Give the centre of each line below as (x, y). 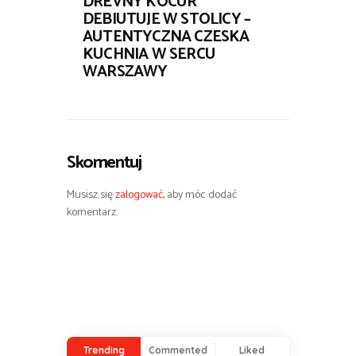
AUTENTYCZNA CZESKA (166, 37)
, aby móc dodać (200, 195)
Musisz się (91, 195)
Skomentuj (104, 162)
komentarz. (92, 212)
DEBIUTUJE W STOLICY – (167, 19)
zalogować (139, 195)
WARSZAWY (125, 72)
